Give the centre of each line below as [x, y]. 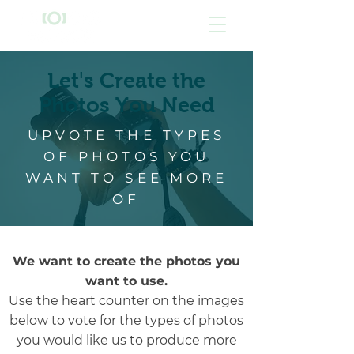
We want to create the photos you [126, 261]
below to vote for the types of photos [126, 320]
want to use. [126, 281]
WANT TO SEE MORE [126, 178]
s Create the [145, 81]
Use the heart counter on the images [126, 301]
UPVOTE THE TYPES [126, 135]
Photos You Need [126, 105]
